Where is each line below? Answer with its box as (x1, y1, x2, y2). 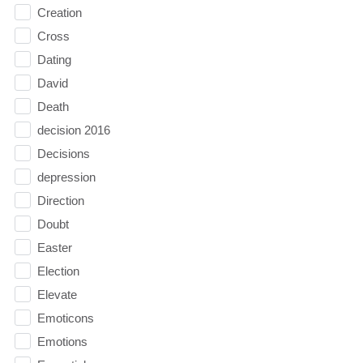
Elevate (36, 288, 77, 302)
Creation (36, 6, 82, 20)
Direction (36, 194, 84, 208)
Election (36, 264, 79, 279)
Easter (36, 241, 72, 255)
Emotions (36, 335, 88, 349)
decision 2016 (36, 123, 110, 138)
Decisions (36, 147, 90, 161)
